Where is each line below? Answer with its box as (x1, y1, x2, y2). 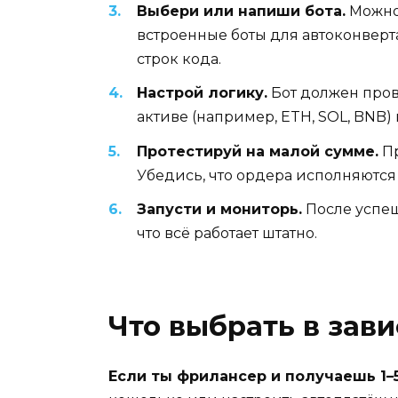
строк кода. (137, 51, 221, 68)
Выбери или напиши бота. (137, 3, 346, 20)
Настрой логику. (137, 84, 267, 102)
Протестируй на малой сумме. (137, 142, 378, 160)
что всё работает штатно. (137, 224, 317, 242)
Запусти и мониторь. (137, 200, 302, 218)
